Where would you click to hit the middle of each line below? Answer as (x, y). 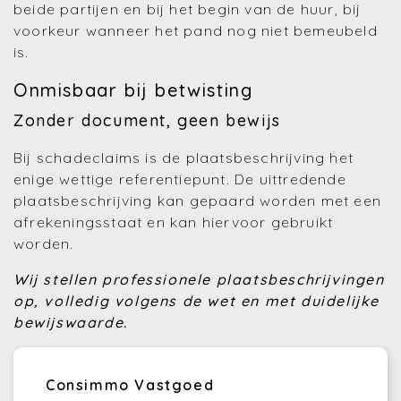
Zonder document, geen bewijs (147, 120)
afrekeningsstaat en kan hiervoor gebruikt (174, 222)
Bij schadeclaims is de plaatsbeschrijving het (184, 158)
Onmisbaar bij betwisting (133, 90)
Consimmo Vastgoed (130, 385)
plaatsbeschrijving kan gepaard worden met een (198, 200)
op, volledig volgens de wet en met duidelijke (197, 301)
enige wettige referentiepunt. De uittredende (180, 179)
